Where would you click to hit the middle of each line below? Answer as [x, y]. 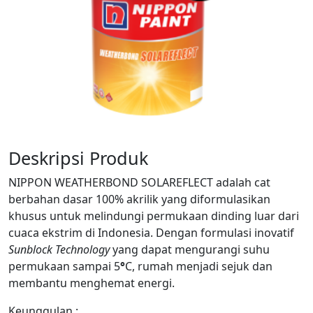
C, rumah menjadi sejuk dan [199, 266]
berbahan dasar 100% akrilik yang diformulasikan [139, 199]
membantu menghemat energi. [93, 283]
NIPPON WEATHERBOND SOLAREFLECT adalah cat [139, 182]
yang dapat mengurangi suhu [190, 249]
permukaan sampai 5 [64, 266]
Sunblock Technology [59, 249]
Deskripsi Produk [78, 158]
